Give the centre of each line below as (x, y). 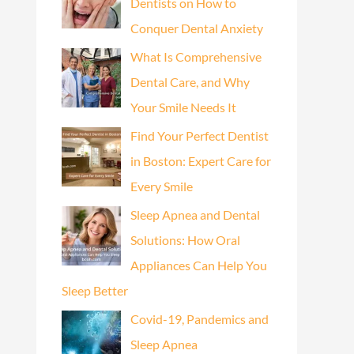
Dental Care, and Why (190, 82)
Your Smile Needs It (183, 107)
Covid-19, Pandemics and (200, 319)
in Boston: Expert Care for (201, 161)
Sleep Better (95, 291)
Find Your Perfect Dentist (200, 136)
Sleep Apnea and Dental (195, 215)
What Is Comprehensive (196, 57)
